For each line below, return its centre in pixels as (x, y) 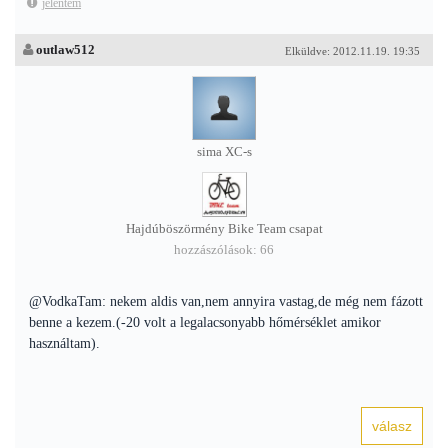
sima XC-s (224, 152)
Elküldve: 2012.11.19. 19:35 (352, 51)
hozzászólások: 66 (224, 250)
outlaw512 (65, 49)
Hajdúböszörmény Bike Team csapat (224, 229)
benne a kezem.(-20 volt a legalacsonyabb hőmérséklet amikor (205, 322)
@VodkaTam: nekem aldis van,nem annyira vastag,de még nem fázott (226, 301)
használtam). (64, 343)
